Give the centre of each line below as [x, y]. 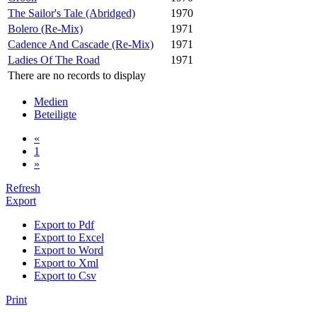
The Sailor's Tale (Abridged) [71, 13]
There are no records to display [77, 75]
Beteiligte [55, 114]
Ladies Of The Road [54, 59]
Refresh [23, 188]
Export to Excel [69, 237]
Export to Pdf [64, 224]
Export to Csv [65, 275]
